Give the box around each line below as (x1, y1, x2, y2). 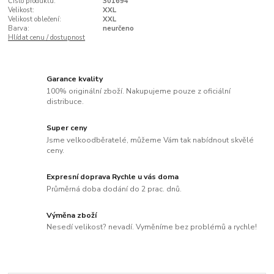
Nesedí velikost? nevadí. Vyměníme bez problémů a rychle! (46, 222, 257, 232)
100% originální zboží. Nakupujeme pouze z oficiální (46, 86, 231, 96)
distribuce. (46, 96, 84, 106)
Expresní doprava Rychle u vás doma (46, 171, 179, 182)
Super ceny (46, 123, 87, 133)
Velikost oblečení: (8, 14, 62, 24)
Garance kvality (46, 74, 103, 84)
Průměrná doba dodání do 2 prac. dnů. (46, 183, 182, 194)
